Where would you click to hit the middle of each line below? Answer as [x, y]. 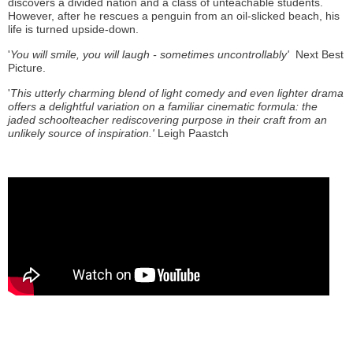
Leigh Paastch [193, 133]
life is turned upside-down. [73, 29]
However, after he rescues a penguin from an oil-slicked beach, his [174, 16]
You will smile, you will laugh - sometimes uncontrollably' [153, 54]
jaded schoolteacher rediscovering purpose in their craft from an [167, 120]
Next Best [320, 54]
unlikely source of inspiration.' [83, 133]
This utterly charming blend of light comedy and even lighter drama [177, 93]
